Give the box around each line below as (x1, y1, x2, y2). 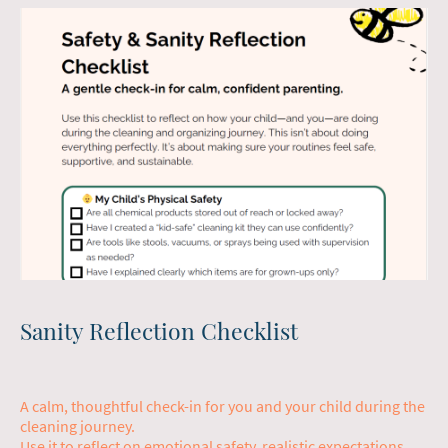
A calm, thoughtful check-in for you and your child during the (20, 396, 425, 417)
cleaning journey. (20, 416, 135, 437)
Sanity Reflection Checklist (20, 314, 298, 346)
